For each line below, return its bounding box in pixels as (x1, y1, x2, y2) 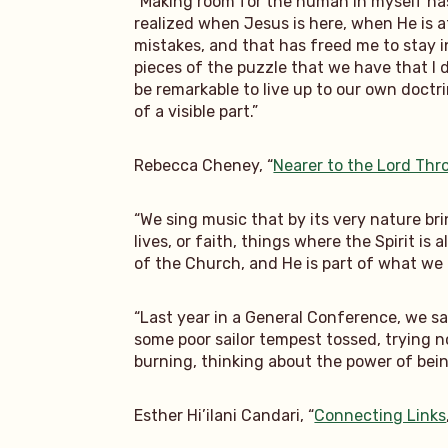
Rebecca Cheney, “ (134, 155, 274, 175)
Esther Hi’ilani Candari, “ (134, 405, 315, 425)
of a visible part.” (134, 101, 259, 121)
